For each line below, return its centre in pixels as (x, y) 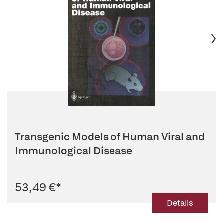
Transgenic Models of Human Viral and (110, 137)
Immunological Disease (74, 151)
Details (180, 203)
